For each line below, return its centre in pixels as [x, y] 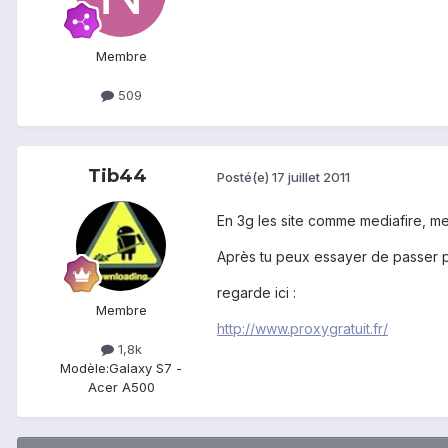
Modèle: [84, 367]
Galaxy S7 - [145, 367]
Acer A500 [121, 386]
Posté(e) [244, 177]
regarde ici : [256, 292]
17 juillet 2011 [311, 177]
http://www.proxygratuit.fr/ [302, 328]
